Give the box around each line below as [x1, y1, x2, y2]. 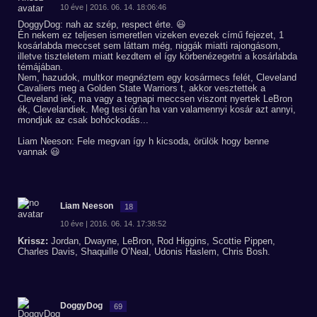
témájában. [18, 62, 63, 72]
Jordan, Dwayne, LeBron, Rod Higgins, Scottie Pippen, [48, 236, 275, 246]
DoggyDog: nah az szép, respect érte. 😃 [18, 19, 186, 30]
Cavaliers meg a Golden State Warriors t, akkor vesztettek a [18, 83, 265, 93]
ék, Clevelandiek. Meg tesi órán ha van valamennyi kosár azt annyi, [18, 104, 296, 115]
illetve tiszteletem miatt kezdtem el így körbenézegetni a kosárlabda [18, 51, 297, 62]
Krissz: [18, 236, 48, 246]
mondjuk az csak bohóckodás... [18, 115, 149, 125]
